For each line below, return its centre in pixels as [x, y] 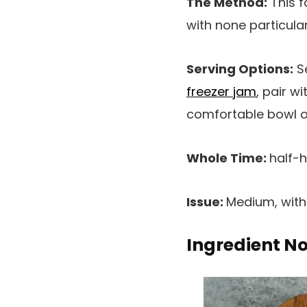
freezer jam [221, 91]
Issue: [206, 202]
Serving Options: [240, 69]
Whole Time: [228, 158]
